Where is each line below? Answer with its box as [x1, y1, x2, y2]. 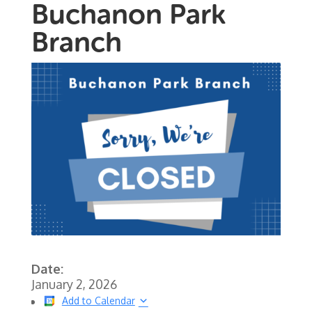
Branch [31, 24, 122, 58]
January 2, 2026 [31, 276, 117, 292]
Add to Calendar [61, 295, 135, 307]
